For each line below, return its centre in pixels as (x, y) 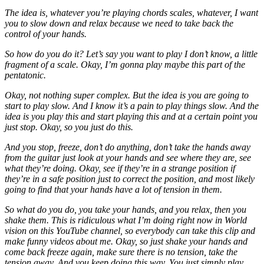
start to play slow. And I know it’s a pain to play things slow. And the (132, 105)
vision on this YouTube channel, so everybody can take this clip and (130, 230)
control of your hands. (46, 34)
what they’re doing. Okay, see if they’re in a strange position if (120, 168)
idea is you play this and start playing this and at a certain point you (131, 116)
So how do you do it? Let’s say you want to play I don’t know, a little (131, 54)
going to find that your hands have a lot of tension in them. (113, 189)
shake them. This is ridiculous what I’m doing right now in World (126, 220)
